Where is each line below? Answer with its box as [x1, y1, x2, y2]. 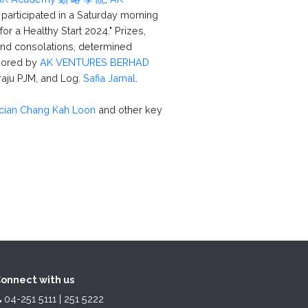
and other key [96, 103, 162, 115]
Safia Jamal [83, 71, 135, 84]
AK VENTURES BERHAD [40, 56, 149, 68]
